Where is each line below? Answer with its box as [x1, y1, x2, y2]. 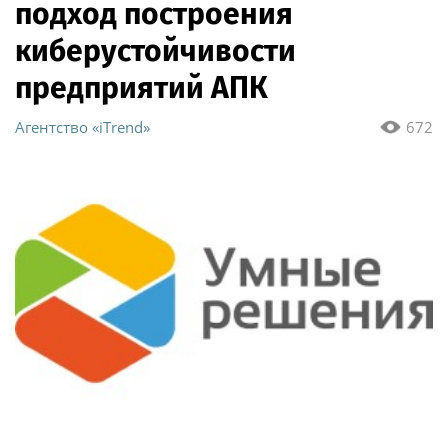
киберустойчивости [15, 33, 296, 70]
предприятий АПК [15, 70, 268, 107]
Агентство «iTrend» [15, 117, 150, 138]
